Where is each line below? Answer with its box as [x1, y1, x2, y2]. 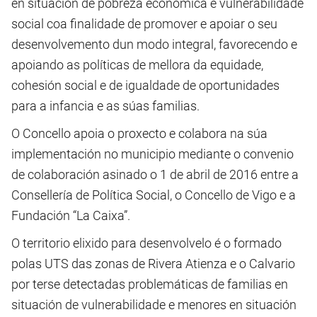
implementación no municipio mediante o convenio [11, 146, 294, 161]
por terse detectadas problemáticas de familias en [11, 276, 288, 292]
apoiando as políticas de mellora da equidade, [11, 57, 263, 72]
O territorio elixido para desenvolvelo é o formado [11, 235, 282, 250]
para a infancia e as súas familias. [11, 98, 200, 113]
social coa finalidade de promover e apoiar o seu [11, 16, 277, 31]
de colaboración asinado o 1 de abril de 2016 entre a [11, 166, 299, 182]
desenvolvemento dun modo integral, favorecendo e [11, 36, 297, 52]
